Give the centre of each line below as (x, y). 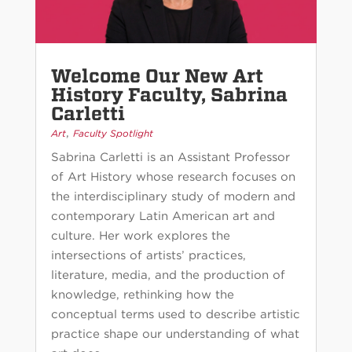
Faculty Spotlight (113, 134)
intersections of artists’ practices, (148, 256)
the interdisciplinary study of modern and (173, 197)
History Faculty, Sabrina (169, 95)
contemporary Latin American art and (163, 216)
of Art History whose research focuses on (173, 177)
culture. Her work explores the (140, 236)
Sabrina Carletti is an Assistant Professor (170, 158)
